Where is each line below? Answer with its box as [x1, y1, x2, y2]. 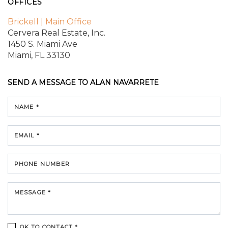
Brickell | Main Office [8, 16, 92, 26]
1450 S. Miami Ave [8, 39, 77, 49]
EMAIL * [14, 131, 40, 139]
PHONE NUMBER [14, 160, 70, 167]
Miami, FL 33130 [8, 50, 70, 60]
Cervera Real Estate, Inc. [8, 27, 105, 38]
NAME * [14, 103, 39, 110]
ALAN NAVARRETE [90, 77, 159, 87]
